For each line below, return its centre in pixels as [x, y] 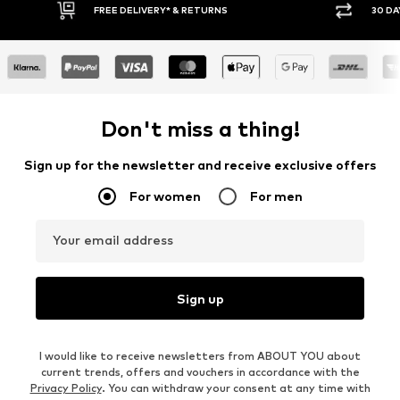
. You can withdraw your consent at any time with [236, 388]
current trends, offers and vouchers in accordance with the [200, 372]
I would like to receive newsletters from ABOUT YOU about [200, 356]
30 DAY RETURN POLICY [336, 10]
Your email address [113, 240]
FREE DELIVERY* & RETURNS [70, 10]
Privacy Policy [66, 388]
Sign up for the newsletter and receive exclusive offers [200, 165]
